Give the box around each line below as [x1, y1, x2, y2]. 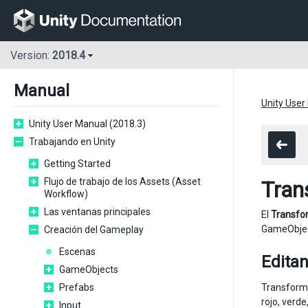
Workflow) [44, 188, 88, 199]
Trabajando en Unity [29, 136, 115, 147]
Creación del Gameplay [44, 224, 144, 235]
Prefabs [59, 282, 94, 293]
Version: [10, 49, 52, 63]
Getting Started [44, 158, 111, 169]
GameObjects [59, 264, 118, 275]
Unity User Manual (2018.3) [29, 118, 146, 129]
